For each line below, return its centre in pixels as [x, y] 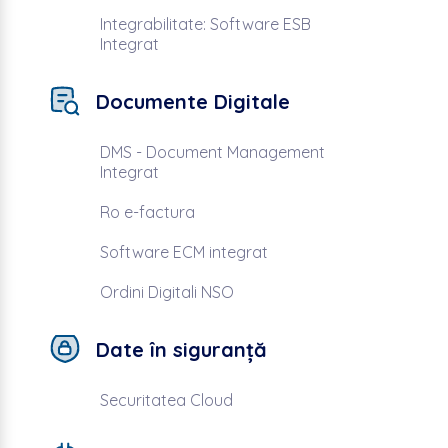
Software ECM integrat [183, 252]
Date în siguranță [181, 349]
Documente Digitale [192, 101]
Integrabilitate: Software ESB [205, 24]
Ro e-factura [147, 212]
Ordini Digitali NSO [166, 292]
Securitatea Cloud [166, 400]
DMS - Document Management [212, 152]
